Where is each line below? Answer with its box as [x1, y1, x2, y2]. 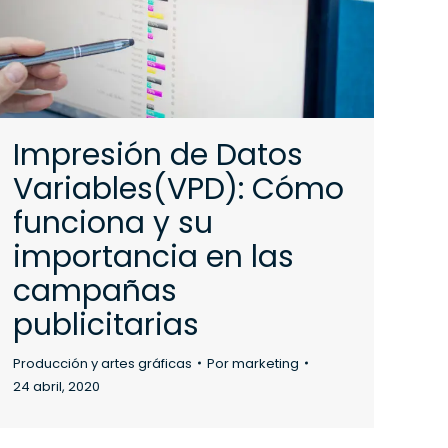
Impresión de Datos [13, 133, 303, 176]
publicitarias [13, 303, 199, 346]
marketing [232, 353, 299, 373]
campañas [13, 269, 177, 312]
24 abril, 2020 [13, 376, 100, 396]
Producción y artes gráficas [13, 353, 192, 373]
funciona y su [13, 201, 213, 244]
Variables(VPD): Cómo [13, 167, 344, 210]
